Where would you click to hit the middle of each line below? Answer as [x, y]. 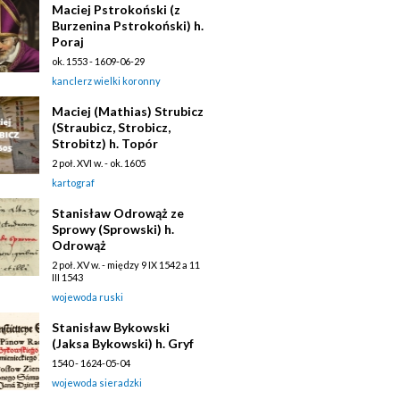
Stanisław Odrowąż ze [118, 212]
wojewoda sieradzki [97, 382]
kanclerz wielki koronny [106, 80]
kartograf [73, 182]
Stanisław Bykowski [111, 327]
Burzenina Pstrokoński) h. [128, 25]
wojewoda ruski [87, 296]
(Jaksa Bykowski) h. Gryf [123, 343]
